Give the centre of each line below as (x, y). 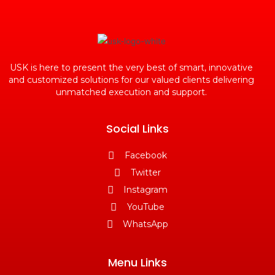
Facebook (145, 155)
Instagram (146, 190)
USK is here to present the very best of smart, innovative (131, 68)
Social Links (137, 129)
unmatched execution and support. (131, 92)
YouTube (145, 207)
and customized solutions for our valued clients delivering (131, 80)
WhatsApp (146, 224)
